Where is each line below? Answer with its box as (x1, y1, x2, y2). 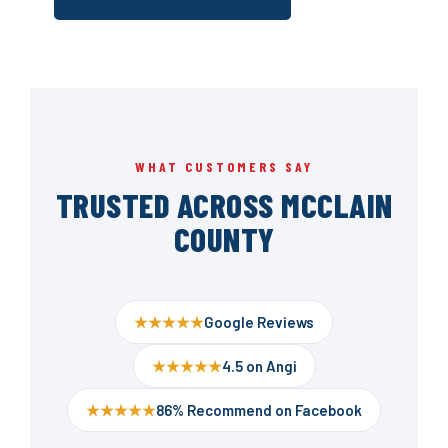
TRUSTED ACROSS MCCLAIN (55, 185, 393, 226)
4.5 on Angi (221, 357, 297, 376)
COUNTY (173, 219, 275, 260)
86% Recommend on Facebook (156, 401, 362, 420)
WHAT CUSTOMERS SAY (135, 158, 313, 176)
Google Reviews (204, 313, 314, 332)
